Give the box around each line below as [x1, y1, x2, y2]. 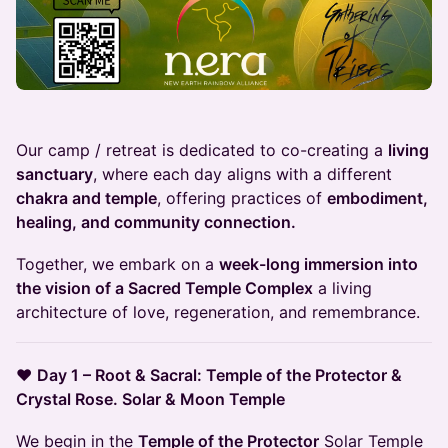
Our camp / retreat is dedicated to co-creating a [16, 140, 388, 161]
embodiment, [327, 188, 428, 209]
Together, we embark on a [16, 254, 219, 275]
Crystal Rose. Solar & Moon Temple [16, 389, 285, 410]
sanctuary [16, 164, 93, 185]
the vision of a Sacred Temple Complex [16, 278, 313, 299]
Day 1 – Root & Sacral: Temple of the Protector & [37, 365, 402, 386]
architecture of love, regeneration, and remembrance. [16, 302, 420, 323]
